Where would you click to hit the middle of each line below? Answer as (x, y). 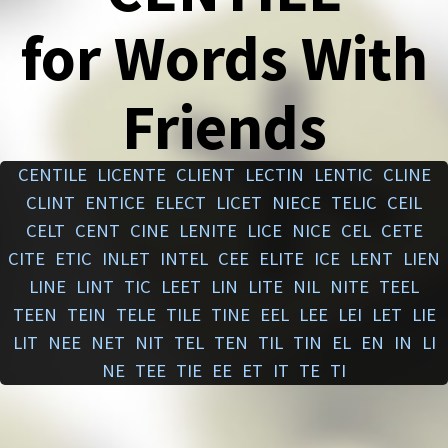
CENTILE (52, 175)
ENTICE (115, 203)
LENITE (207, 231)
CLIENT (205, 175)
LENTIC (343, 175)
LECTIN (274, 175)
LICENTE (131, 175)
